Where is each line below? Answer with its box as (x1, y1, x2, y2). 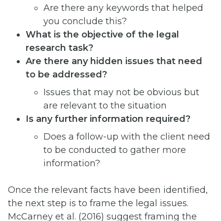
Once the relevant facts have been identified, (8, 184, 208, 195)
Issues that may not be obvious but (43, 86, 199, 98)
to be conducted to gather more (43, 144, 186, 155)
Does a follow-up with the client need (43, 131, 210, 142)
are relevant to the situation (43, 100, 167, 111)
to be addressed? (26, 69, 107, 80)
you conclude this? (43, 15, 127, 27)
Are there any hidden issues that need (26, 55, 202, 67)
